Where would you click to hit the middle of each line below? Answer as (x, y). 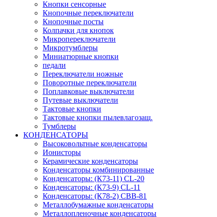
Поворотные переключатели (90, 82)
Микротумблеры (70, 47)
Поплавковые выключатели (88, 91)
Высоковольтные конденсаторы (95, 143)
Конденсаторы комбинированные (98, 170)
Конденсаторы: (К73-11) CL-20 (93, 178)
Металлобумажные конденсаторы (98, 204)
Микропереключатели (79, 39)
